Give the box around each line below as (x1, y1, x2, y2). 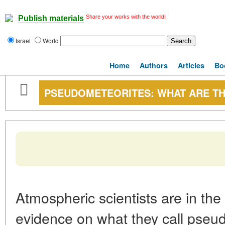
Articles (178, 60, 204, 70)
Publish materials (18, 14, 84, 23)
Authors (140, 60, 168, 70)
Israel (16, 36, 32, 45)
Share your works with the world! (86, 14, 166, 20)
